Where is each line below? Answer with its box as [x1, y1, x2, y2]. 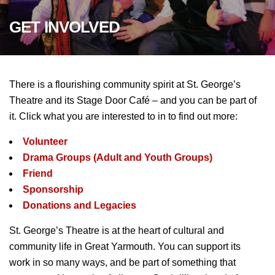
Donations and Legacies [23, 200, 136, 211]
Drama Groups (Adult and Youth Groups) [23, 152, 212, 163]
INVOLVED [44, 18, 120, 36]
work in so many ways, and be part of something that [9, 257, 236, 268]
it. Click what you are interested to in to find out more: [9, 111, 238, 122]
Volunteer [23, 136, 68, 147]
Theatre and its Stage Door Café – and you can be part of [9, 95, 257, 106]
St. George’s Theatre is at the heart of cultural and [9, 225, 224, 236]
